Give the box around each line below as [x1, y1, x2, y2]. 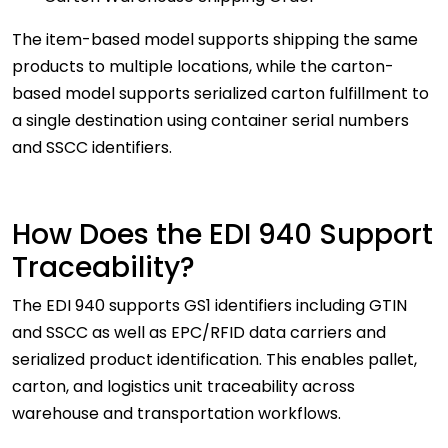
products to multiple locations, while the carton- [12, 55, 394, 79]
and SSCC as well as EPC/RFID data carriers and [12, 321, 386, 345]
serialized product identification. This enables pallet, [12, 348, 417, 372]
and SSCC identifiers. [12, 136, 180, 160]
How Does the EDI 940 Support [12, 215, 433, 255]
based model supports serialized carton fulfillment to [12, 82, 429, 106]
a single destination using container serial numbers [12, 109, 409, 133]
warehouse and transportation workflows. [12, 402, 349, 426]
